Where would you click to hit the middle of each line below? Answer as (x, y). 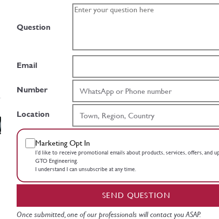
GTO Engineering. (56, 161)
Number (32, 90)
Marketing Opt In (62, 143)
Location (33, 114)
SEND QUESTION (136, 196)
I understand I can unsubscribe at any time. (86, 169)
